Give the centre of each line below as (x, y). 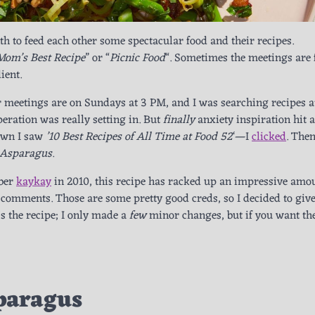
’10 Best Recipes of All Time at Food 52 (139, 137)
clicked (269, 137)
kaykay (34, 182)
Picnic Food (137, 58)
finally (180, 120)
